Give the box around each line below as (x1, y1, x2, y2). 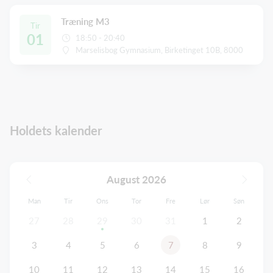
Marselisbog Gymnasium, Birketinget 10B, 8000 (76, 44, 244, 55)
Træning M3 (61, 15, 110, 27)
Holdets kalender (10, 122, 102, 138)
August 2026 (107, 172, 166, 186)
